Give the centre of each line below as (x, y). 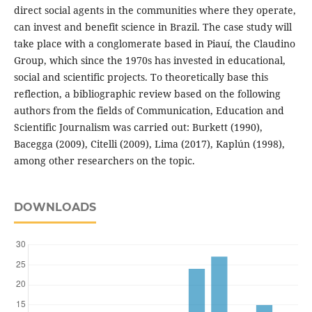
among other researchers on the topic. (104, 161)
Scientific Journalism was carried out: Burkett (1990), (138, 127)
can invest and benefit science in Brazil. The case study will (153, 27)
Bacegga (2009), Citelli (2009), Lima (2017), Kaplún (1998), (149, 144)
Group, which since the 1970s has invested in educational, (149, 61)
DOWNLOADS (55, 208)
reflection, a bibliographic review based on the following (147, 94)
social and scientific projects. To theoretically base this (141, 77)
